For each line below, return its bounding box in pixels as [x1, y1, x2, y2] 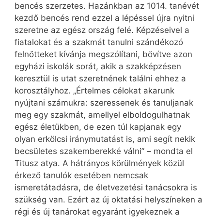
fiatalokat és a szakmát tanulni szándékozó [15, 37, 183, 47]
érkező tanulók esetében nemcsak [15, 170, 148, 181]
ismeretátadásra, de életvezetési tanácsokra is [15, 183, 197, 193]
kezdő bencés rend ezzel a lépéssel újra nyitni [15, 13, 194, 23]
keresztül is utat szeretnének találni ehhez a [15, 74, 186, 84]
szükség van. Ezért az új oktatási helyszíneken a [15, 195, 202, 205]
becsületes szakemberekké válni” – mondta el [15, 146, 193, 156]
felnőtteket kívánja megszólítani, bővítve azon [15, 49, 192, 60]
